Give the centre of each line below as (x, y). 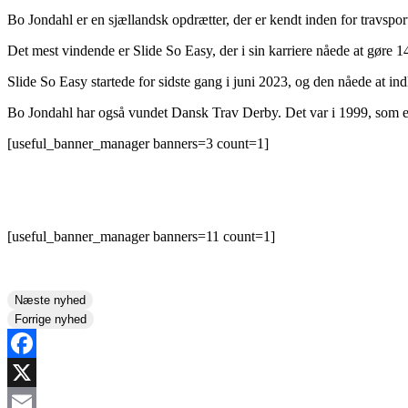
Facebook (36, 372)
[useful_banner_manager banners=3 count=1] (138, 143)
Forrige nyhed (51, 319)
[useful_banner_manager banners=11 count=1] (141, 236)
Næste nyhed (50, 300)
